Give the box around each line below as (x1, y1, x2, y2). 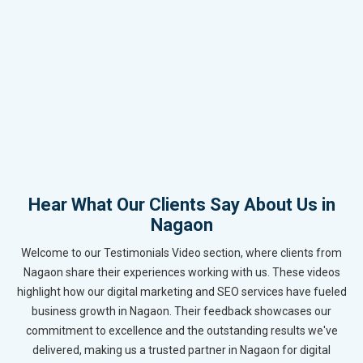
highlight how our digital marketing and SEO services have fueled (16, 285, 347, 299)
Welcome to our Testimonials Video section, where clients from (21, 246, 342, 260)
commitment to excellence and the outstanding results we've (25, 324, 338, 338)
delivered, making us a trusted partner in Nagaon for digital (32, 344, 331, 357)
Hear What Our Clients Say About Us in (28, 194, 335, 216)
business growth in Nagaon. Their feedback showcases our (32, 305, 331, 318)
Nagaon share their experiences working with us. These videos (23, 266, 340, 280)
